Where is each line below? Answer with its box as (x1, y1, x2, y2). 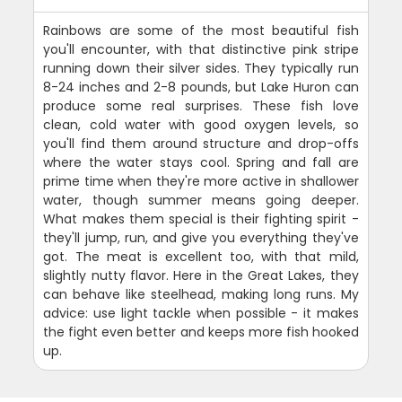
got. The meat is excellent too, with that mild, (43, 247, 359, 266)
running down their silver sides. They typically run (43, 58, 359, 77)
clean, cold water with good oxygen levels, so (43, 115, 359, 134)
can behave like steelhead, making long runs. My (43, 284, 359, 303)
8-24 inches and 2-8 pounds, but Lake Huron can (43, 77, 359, 96)
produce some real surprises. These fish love (43, 96, 359, 115)
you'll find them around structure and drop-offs (43, 134, 359, 153)
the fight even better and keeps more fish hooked (43, 322, 359, 341)
